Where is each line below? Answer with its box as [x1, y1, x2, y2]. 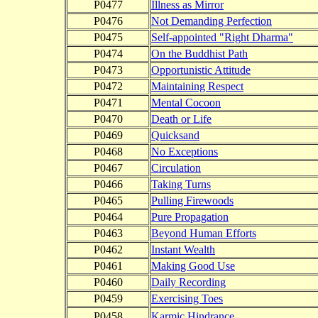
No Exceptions [151, 146, 218, 158]
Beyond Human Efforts [151, 227, 256, 240]
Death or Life [151, 113, 212, 126]
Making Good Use [151, 260, 235, 273]
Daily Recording [151, 276, 226, 289]
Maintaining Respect [151, 80, 243, 93]
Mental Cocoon [151, 97, 221, 109]
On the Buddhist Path [151, 48, 248, 60]
